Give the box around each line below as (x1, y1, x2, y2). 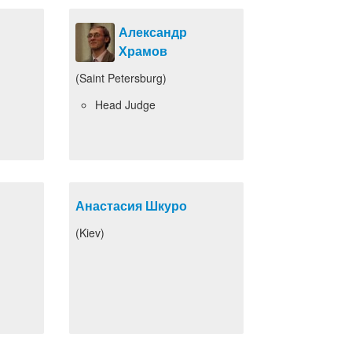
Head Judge (95, 97, 156, 112)
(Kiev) (75, 225, 104, 240)
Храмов (119, 42, 167, 60)
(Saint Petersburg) (75, 70, 167, 86)
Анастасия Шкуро (75, 196, 187, 214)
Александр (119, 23, 187, 41)
